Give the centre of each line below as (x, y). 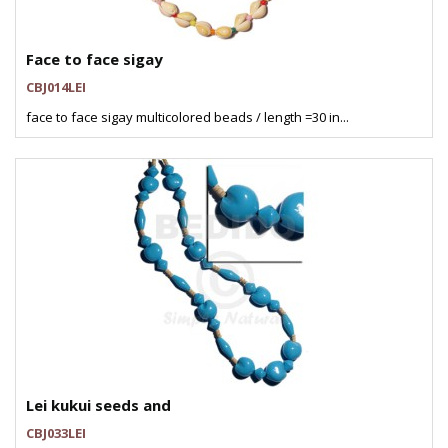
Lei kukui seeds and (98, 405)
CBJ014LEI (56, 87)
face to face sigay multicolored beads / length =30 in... (187, 117)
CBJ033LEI (56, 433)
